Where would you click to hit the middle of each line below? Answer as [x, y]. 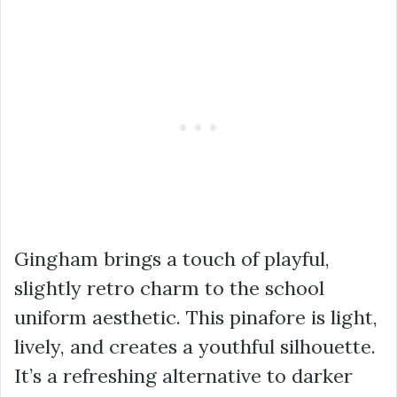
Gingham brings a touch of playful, [172, 259]
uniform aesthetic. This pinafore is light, [196, 318]
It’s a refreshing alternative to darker [183, 376]
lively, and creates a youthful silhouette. [195, 347]
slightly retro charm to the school [169, 288]
